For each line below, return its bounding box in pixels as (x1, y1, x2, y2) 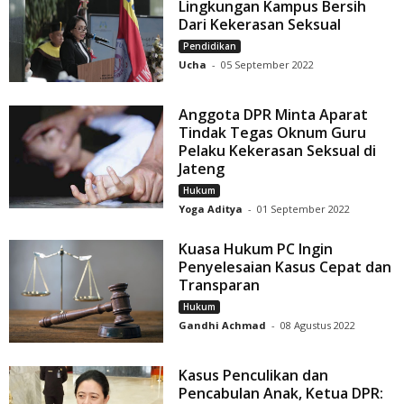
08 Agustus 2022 (280, 317, 356, 332)
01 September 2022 (257, 201, 351, 216)
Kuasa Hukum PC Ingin (179, 238, 334, 259)
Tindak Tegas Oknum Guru (179, 122, 367, 142)
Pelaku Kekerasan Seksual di (179, 140, 377, 161)
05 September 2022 (221, 57, 315, 71)
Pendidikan (183, 39, 237, 52)
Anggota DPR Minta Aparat (179, 104, 369, 124)
